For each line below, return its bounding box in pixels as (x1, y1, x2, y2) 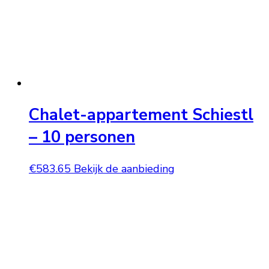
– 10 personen (29, 126, 135, 149)
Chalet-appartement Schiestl (29, 104, 253, 127)
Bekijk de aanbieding (74, 162, 175, 177)
